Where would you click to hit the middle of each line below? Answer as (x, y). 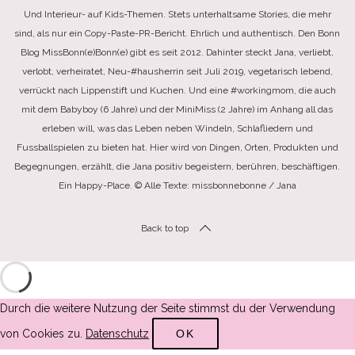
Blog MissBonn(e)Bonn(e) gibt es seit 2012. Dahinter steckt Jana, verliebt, (177, 53)
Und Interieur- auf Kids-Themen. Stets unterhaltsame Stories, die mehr (177, 15)
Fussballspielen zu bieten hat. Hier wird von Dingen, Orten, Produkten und (177, 148)
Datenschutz (117, 334)
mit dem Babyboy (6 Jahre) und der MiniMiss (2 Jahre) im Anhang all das (177, 110)
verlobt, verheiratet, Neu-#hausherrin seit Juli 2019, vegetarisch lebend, (177, 72)
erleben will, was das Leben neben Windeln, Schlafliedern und (177, 129)
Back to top (164, 229)
